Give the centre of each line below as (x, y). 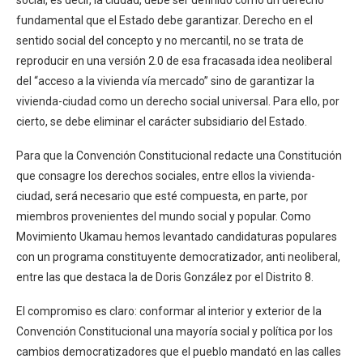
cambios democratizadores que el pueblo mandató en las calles (179, 351)
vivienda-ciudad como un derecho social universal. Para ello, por (178, 101)
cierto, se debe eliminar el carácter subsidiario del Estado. (162, 121)
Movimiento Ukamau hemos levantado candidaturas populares (177, 236)
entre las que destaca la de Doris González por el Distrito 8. (165, 277)
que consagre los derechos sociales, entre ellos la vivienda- (166, 175)
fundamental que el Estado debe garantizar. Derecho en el (164, 20)
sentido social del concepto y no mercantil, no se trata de (160, 40)
